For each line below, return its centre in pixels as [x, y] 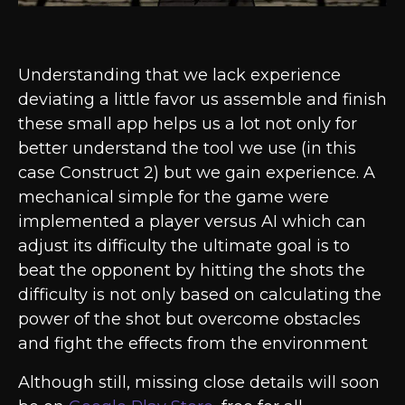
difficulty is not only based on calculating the [200, 294]
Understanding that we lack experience [179, 75]
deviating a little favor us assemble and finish [202, 99]
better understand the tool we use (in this [187, 148]
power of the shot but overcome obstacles [189, 319]
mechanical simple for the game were [174, 197]
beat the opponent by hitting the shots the [192, 270]
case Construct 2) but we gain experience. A [197, 172]
